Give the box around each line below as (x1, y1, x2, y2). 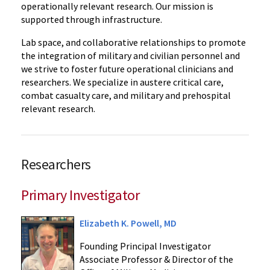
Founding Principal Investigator (79, 239, 211, 252)
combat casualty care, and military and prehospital (21, 89, 231, 101)
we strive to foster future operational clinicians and (21, 62, 233, 75)
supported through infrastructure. (21, 13, 162, 25)
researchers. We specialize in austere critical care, (21, 75, 224, 88)
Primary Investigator (21, 185, 140, 204)
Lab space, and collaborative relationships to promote (21, 36, 246, 48)
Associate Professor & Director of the (79, 253, 233, 265)
